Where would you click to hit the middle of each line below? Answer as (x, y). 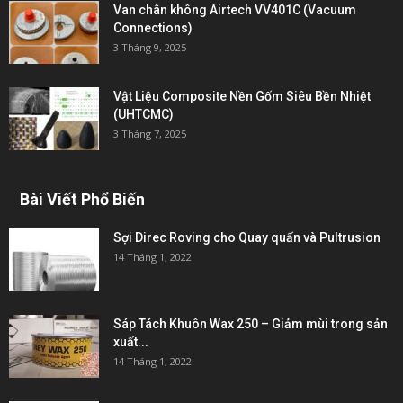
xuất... (131, 342)
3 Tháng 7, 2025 (150, 134)
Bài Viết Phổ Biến (82, 199)
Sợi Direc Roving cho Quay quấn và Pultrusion (247, 237)
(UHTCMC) (143, 114)
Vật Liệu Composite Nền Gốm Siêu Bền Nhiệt (242, 96)
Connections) (153, 28)
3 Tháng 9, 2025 (150, 47)
